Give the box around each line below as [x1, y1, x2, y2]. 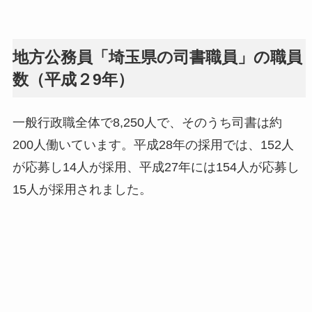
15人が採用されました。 [12, 182, 152, 197]
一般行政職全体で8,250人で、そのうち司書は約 [12, 116, 282, 130]
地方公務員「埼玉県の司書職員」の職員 [12, 48, 302, 67]
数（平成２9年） [12, 70, 134, 89]
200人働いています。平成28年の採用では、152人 [12, 138, 294, 153]
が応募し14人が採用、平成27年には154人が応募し [12, 160, 299, 175]
